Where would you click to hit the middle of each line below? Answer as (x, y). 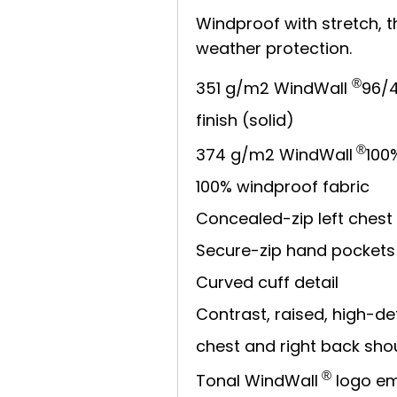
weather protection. (274, 48)
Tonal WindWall (257, 381)
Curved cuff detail (268, 282)
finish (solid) (245, 120)
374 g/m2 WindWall (275, 155)
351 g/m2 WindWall (274, 88)
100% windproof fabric (283, 187)
